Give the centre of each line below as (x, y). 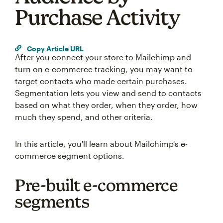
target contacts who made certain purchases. (101, 81)
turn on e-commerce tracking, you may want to (104, 69)
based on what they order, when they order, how (106, 105)
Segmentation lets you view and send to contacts (108, 93)
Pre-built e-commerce (96, 185)
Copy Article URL (55, 48)
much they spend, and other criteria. (84, 117)
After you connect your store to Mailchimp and (103, 57)
